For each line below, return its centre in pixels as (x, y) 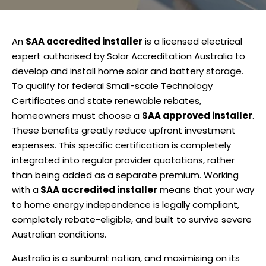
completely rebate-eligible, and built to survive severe (132, 220)
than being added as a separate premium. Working (125, 175)
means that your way (206, 190)
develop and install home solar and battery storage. (128, 71)
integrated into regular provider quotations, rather (123, 160)
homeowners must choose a (77, 116)
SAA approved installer (197, 116)
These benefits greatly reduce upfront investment (124, 131)
